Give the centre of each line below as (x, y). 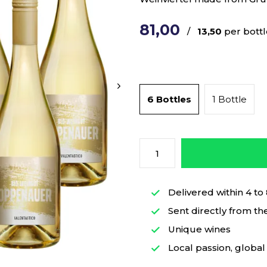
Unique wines (198, 229)
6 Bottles (169, 99)
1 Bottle (229, 99)
